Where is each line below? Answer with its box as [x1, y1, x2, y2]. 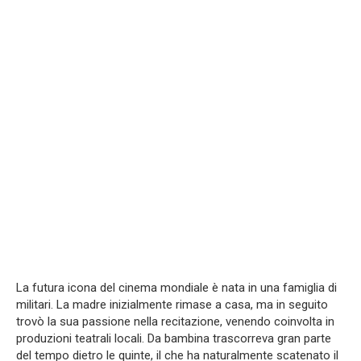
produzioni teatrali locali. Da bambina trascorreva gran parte [16, 330, 331, 346]
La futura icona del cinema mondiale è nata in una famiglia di [16, 280, 337, 295]
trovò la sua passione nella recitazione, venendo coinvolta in [16, 313, 334, 329]
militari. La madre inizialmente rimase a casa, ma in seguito [16, 297, 328, 312]
